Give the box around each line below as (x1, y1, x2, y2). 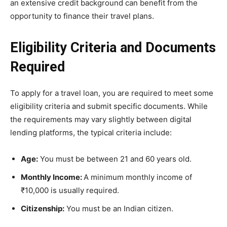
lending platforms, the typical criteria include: (10, 128, 172, 137)
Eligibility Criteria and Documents (10, 40, 216, 56)
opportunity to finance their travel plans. (10, 11, 154, 21)
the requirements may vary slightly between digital (10, 115, 192, 124)
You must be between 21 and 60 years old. (38, 154, 192, 164)
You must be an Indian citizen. (64, 204, 173, 213)
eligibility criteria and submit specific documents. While (10, 101, 208, 111)
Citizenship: (21, 204, 64, 213)
